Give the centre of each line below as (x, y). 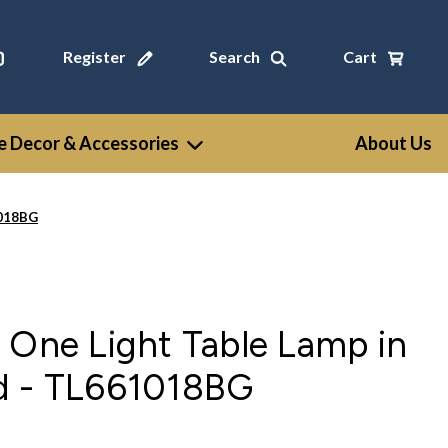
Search (234, 56)
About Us (393, 143)
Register (94, 56)
